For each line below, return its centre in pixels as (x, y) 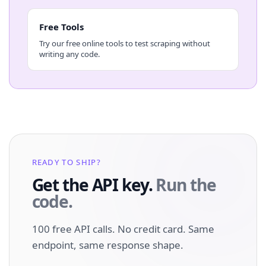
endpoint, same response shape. (107, 245)
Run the (186, 184)
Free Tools (61, 27)
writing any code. (69, 54)
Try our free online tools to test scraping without (124, 43)
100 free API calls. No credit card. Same (123, 229)
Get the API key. (94, 184)
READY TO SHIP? (66, 162)
